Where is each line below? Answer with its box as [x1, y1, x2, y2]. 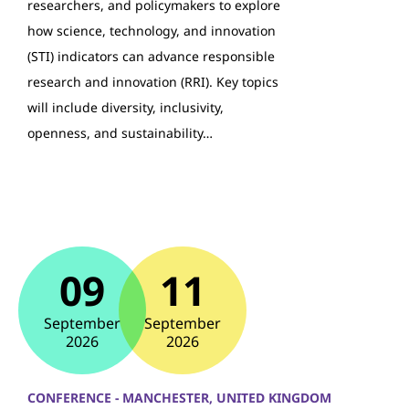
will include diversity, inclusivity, [27, 99, 224, 116]
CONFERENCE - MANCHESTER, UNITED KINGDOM [27, 389, 331, 406]
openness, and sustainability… [27, 124, 213, 142]
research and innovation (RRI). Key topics [27, 73, 278, 90]
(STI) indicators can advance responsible [27, 47, 275, 65]
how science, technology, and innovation [27, 22, 276, 39]
